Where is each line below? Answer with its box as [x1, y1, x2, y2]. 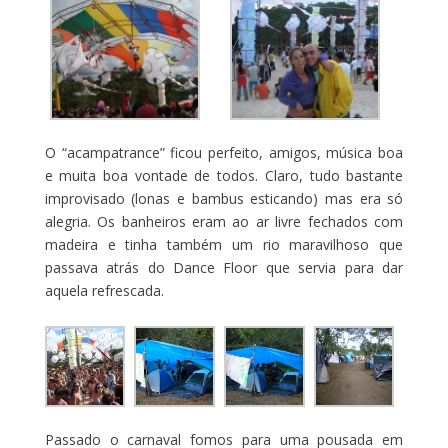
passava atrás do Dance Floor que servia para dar [44, 258, 404, 278]
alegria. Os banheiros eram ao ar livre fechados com [44, 212, 404, 232]
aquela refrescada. [44, 281, 164, 301]
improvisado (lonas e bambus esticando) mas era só [44, 189, 404, 209]
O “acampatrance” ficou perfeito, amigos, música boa [44, 143, 404, 163]
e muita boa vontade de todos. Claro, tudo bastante [44, 166, 404, 186]
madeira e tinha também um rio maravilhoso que [44, 235, 404, 255]
